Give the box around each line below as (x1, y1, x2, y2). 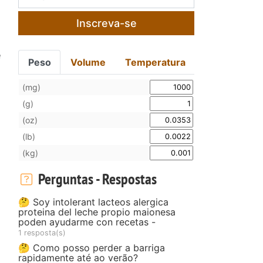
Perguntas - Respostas (35, 168, 157, 188)
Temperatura (124, 56, 186, 68)
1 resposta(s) (18, 228, 66, 237)
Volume (70, 56, 106, 68)
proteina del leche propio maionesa (18, 205, 176, 218)
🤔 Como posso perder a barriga (18, 241, 165, 254)
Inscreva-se (76, 16, 137, 29)
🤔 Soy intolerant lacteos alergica (18, 195, 168, 208)
